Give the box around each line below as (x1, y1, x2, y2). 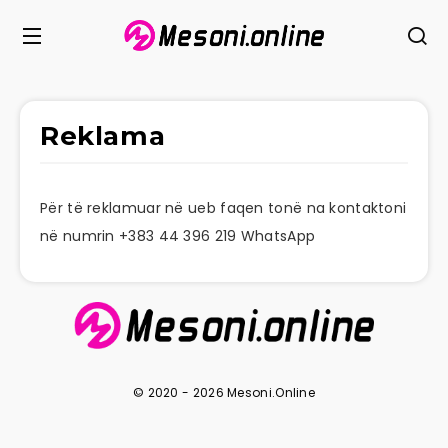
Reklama (40, 119, 166, 152)
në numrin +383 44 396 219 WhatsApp (40, 225, 316, 246)
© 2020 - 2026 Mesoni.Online (132, 383, 316, 401)
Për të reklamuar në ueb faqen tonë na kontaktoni (40, 197, 407, 218)
